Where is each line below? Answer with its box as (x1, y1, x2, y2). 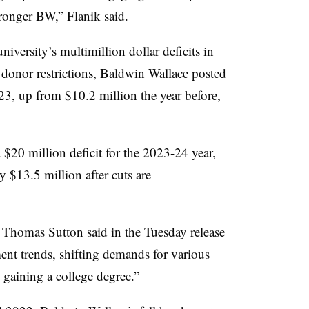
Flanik (66, 6, 101, 24)
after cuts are (81, 165, 151, 183)
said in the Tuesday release (83, 222, 225, 240)
